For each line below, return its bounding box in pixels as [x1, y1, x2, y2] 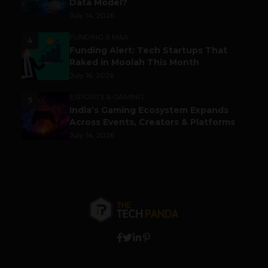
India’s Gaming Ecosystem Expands [69, 105, 229, 116]
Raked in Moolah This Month [69, 57, 199, 68]
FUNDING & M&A [69, 32, 129, 42]
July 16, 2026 [69, 71, 114, 80]
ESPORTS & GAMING [69, 92, 144, 102]
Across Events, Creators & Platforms [69, 117, 235, 128]
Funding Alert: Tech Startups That [69, 45, 227, 56]
